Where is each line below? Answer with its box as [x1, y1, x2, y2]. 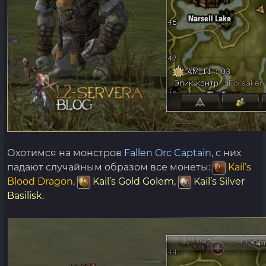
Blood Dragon [7, 176, 73, 187]
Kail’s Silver [191, 176, 245, 187]
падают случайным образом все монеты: [7, 161, 213, 173]
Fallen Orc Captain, [124, 147, 213, 159]
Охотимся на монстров [7, 147, 124, 159]
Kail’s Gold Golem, [90, 176, 178, 187]
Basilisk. [7, 190, 44, 201]
